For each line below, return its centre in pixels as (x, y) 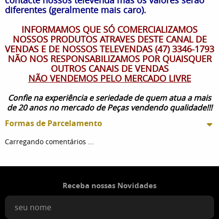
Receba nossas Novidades (109, 185)
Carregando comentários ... (49, 141)
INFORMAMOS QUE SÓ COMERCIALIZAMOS (109, 29)
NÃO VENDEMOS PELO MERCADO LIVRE (109, 78)
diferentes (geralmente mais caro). (76, 10)
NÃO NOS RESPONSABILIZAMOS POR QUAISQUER (109, 58)
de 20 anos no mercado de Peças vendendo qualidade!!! (109, 107)
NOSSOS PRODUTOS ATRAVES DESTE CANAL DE (109, 39)
